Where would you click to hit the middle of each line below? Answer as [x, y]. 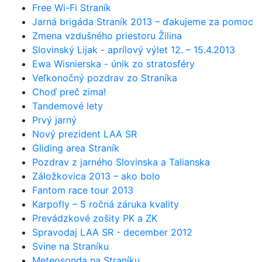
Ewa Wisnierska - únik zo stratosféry [113, 63]
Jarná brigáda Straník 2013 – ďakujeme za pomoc [143, 21]
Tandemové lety [68, 106]
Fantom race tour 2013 [83, 190]
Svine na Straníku [70, 246]
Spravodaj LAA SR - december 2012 [112, 232]
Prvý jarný [54, 120]
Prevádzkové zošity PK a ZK [95, 218]
